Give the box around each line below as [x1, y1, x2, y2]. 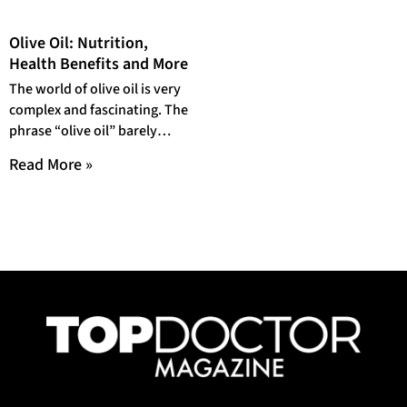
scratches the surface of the [9, 142, 179, 163]
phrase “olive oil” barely [9, 121, 157, 142]
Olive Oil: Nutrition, [9, 32, 148, 55]
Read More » [9, 154, 93, 177]
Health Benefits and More [9, 53, 188, 76]
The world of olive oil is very [9, 79, 181, 100]
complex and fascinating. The [9, 100, 188, 121]
